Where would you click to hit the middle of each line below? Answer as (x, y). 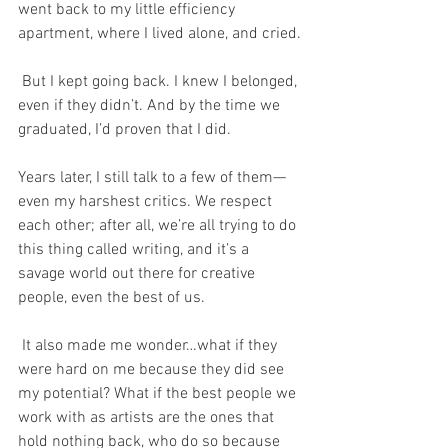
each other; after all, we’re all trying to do (159, 226)
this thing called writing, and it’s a (135, 250)
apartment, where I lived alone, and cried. (159, 34)
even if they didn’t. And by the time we (151, 106)
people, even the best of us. (111, 298)
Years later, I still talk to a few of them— (152, 178)
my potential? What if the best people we (159, 394)
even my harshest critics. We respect (147, 202)
